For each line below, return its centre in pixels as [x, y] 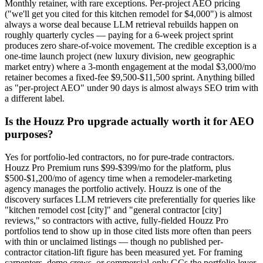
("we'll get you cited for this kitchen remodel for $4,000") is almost [128, 14]
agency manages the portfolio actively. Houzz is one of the [113, 188]
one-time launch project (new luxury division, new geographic [120, 56]
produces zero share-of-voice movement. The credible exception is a [131, 46]
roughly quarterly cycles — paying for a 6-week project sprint [119, 35]
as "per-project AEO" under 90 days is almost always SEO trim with [131, 88]
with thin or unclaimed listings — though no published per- [114, 241]
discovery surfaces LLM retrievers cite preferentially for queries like [130, 199]
